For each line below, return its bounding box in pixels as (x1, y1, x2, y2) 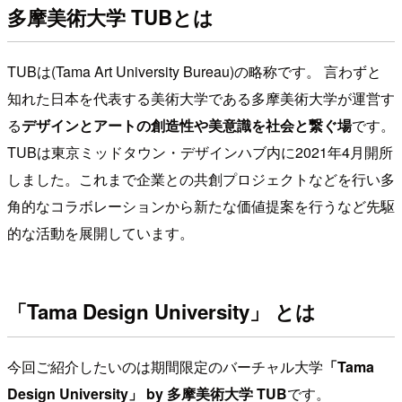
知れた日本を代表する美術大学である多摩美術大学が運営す (7, 87, 395, 109)
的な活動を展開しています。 (7, 222, 194, 243)
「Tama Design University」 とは (7, 297, 316, 327)
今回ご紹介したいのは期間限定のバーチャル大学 (7, 355, 323, 377)
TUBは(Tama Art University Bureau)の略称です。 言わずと (7, 60, 381, 82)
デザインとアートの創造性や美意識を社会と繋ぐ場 (22, 114, 352, 135)
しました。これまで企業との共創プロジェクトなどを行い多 (7, 168, 395, 189)
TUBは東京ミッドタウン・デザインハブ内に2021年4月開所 (7, 141, 393, 162)
